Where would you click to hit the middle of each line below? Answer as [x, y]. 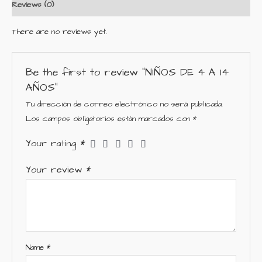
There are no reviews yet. [59, 32]
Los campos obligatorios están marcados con [109, 119]
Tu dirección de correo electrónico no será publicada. [124, 105]
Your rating [53, 144]
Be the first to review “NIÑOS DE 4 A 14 [127, 73]
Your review [56, 170]
